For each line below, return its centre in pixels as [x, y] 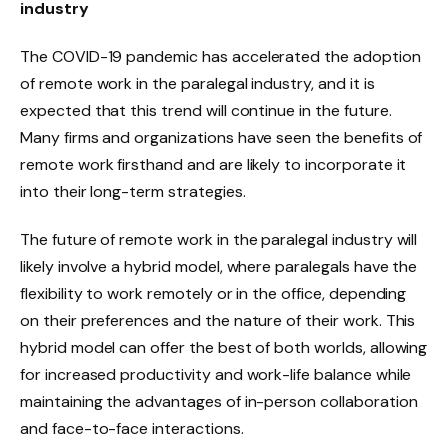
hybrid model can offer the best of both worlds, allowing [224, 347]
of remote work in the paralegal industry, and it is [197, 83]
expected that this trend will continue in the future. [206, 110]
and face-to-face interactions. [132, 428]
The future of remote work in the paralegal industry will [219, 239]
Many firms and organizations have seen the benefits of [221, 137]
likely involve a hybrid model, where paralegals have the [219, 266]
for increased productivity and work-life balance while [216, 374]
